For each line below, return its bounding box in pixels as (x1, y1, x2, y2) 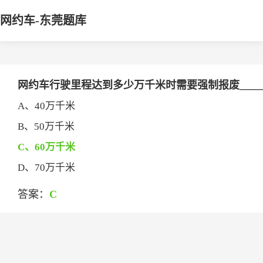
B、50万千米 (18, 121, 75, 132)
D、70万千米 (18, 162, 75, 173)
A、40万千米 (18, 100, 75, 112)
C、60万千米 (18, 141, 75, 153)
